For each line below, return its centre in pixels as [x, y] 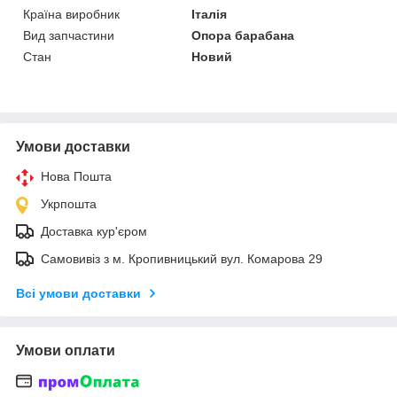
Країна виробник [71, 14]
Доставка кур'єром [94, 231]
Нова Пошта [76, 176]
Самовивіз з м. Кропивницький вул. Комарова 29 [182, 258]
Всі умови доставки [78, 293]
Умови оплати [66, 350]
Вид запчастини [69, 35]
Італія [210, 14]
